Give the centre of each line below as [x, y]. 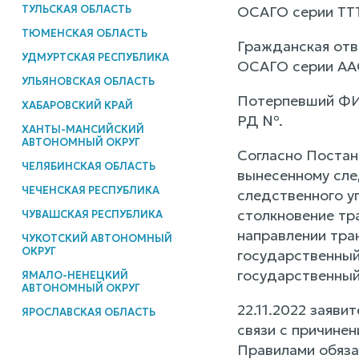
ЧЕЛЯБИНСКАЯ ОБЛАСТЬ [88, 166]
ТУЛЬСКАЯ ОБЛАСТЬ [76, 9]
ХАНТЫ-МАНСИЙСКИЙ [83, 129]
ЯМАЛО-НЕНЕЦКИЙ [75, 275]
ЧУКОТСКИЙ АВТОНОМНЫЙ [97, 238]
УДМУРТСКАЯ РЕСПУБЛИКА [95, 57]
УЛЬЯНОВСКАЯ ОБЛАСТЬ [88, 81]
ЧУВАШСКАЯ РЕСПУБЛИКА [92, 214]
